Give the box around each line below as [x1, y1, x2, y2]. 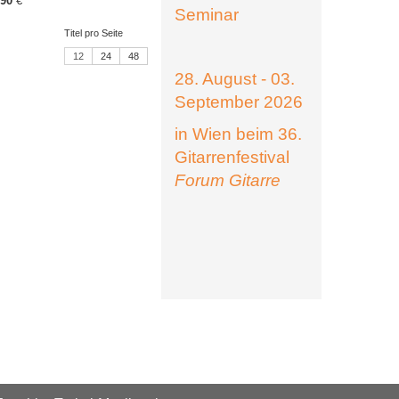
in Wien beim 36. [175, 125, 302, 143]
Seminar [175, 5, 239, 24]
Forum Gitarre [175, 171, 281, 190]
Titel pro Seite [64, 28, 124, 38]
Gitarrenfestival [175, 148, 289, 167]
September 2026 [175, 93, 303, 111]
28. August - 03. [175, 69, 295, 88]
